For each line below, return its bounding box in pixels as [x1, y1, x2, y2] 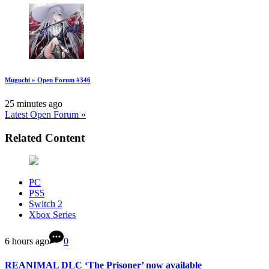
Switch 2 [29, 199, 62, 210]
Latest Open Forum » [5, 109, 86, 119]
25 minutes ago [5, 98, 62, 109]
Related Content [5, 131, 85, 144]
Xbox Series [29, 210, 76, 220]
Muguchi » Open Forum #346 [5, 76, 91, 83]
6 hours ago [5, 236, 49, 247]
